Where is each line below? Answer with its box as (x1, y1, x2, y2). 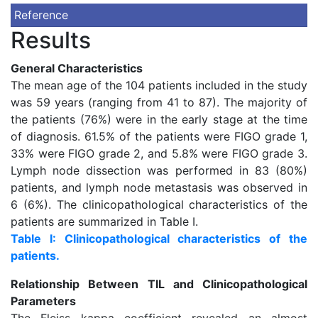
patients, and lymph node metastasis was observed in (11, 180, 307, 194)
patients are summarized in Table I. (11, 214, 198, 229)
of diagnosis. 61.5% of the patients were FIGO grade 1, (11, 129, 307, 143)
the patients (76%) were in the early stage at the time (11, 112, 307, 126)
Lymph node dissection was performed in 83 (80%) (11, 163, 307, 177)
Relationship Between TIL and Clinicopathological (11, 277, 307, 291)
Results (11, 26, 91, 54)
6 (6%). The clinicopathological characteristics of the (11, 197, 307, 212)
